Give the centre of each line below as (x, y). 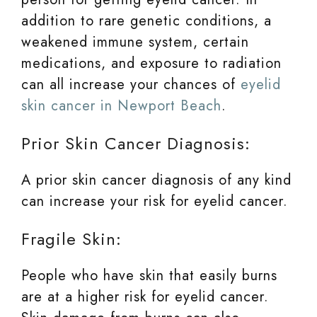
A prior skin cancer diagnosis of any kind (156, 180)
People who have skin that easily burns (149, 275)
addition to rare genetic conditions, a (146, 21)
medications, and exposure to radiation (151, 63)
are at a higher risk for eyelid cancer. (145, 296)
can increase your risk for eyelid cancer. (155, 201)
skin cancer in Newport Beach (121, 105)
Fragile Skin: (71, 238)
